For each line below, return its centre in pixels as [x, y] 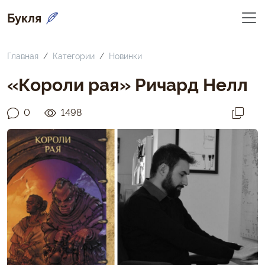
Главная [23, 55]
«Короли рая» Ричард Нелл [127, 83]
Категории [74, 55]
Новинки [125, 55]
